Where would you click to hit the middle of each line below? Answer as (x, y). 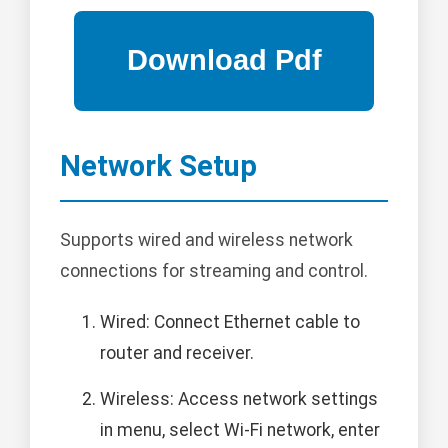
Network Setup (158, 165)
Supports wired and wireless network (206, 240)
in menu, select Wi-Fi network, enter (240, 430)
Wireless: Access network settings (239, 399)
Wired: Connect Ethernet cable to (230, 322)
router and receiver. (177, 353)
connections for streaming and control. (214, 271)
